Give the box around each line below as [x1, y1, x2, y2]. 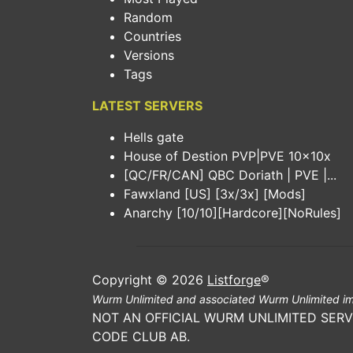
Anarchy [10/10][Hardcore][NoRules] [124, 205, 341, 221]
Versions [124, 47, 174, 63]
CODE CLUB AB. [92, 329, 190, 344]
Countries [124, 28, 181, 44]
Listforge [207, 272, 261, 288]
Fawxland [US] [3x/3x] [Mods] [124, 186, 306, 202]
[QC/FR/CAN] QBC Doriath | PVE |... [124, 167, 336, 183]
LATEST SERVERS [92, 98, 203, 113]
